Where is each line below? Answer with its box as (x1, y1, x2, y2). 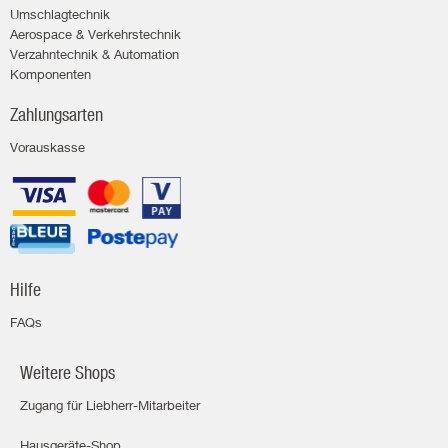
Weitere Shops (20, 361, 115, 383)
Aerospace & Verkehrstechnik (10, 25, 181, 42)
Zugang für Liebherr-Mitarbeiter (20, 396, 200, 413)
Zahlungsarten (10, 103, 103, 125)
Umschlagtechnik (10, 5, 110, 22)
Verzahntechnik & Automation (10, 45, 179, 62)
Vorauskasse (10, 138, 85, 155)
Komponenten (10, 65, 91, 82)
